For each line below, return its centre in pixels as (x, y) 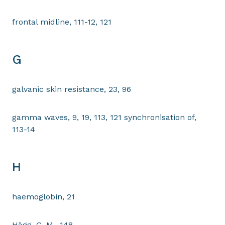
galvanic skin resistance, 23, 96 (72, 89)
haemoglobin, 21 (43, 197)
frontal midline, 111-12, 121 (62, 22)
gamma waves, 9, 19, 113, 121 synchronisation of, (104, 117)
